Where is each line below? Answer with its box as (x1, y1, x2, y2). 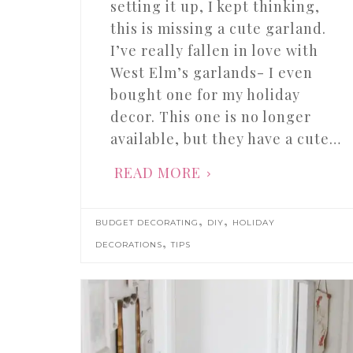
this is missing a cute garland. (110, 19, 326, 39)
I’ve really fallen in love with (110, 41, 318, 61)
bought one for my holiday (110, 85, 300, 105)
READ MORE (113, 163, 201, 183)
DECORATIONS (95, 240, 163, 251)
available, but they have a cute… (110, 129, 341, 149)
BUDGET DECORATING (95, 217, 199, 229)
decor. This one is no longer (110, 107, 311, 127)
